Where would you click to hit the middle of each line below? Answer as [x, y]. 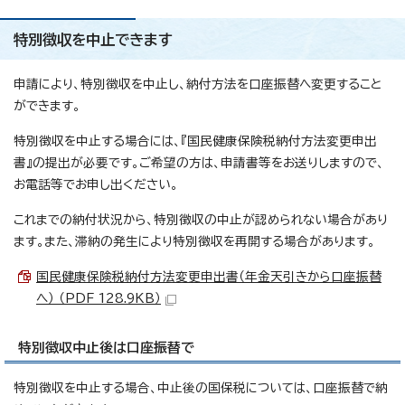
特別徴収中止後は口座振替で [106, 348]
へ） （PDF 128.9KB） [99, 299]
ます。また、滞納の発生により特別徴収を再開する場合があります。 [194, 242]
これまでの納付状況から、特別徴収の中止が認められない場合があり [201, 220]
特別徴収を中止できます [93, 40]
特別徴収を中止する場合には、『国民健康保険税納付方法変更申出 [195, 141]
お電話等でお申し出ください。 [96, 185]
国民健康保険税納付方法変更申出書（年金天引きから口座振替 [209, 277]
